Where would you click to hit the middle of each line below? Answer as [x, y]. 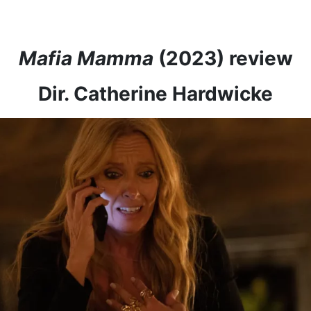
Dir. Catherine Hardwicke [155, 94]
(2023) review [223, 58]
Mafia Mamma [86, 58]
